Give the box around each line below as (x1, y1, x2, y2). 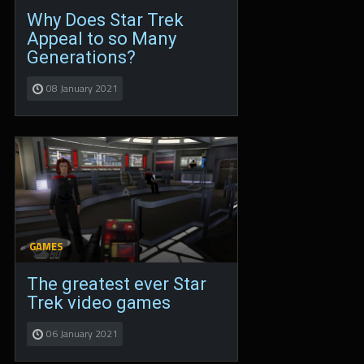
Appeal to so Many (27, 28, 176, 50)
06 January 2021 (46, 326, 118, 342)
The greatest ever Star (27, 274, 206, 295)
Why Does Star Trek (27, 10, 184, 31)
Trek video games (27, 292, 171, 314)
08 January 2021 (46, 80, 118, 97)
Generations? (27, 47, 136, 68)
